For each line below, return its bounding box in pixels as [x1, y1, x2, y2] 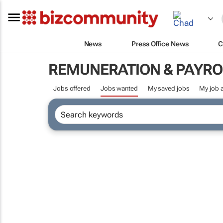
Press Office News [131, 39, 189, 48]
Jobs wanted [100, 85, 138, 92]
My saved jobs [147, 85, 190, 92]
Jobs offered [53, 85, 91, 92]
